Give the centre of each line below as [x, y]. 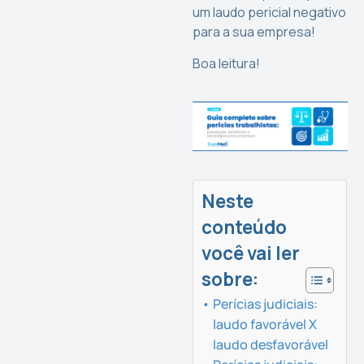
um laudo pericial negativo [270, 13]
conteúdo [245, 227]
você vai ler [251, 253]
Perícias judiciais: [266, 303]
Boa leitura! [227, 63]
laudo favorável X [265, 324]
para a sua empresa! [254, 32]
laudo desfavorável [271, 344]
